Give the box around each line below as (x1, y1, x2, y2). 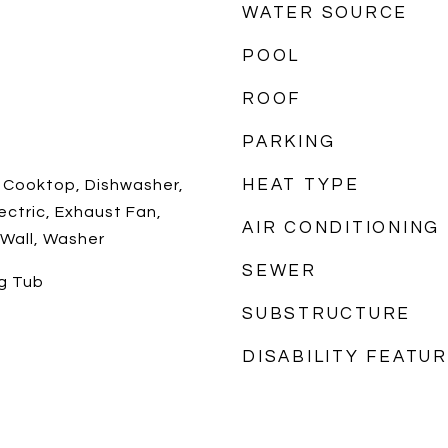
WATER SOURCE (242, 4, 408, 22)
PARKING (242, 133, 336, 151)
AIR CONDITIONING (242, 219, 440, 237)
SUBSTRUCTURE (242, 305, 411, 323)
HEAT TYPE (242, 176, 360, 194)
